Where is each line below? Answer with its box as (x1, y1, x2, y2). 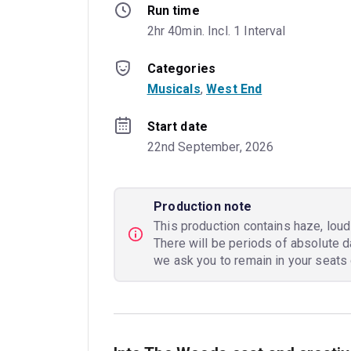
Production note (154, 199, 252, 215)
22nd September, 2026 (147, 139, 274, 154)
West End (206, 81, 262, 96)
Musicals (147, 81, 201, 96)
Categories (147, 60, 216, 76)
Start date (147, 118, 208, 134)
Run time (147, 2, 200, 18)
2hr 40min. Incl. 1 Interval (147, 23, 286, 38)
